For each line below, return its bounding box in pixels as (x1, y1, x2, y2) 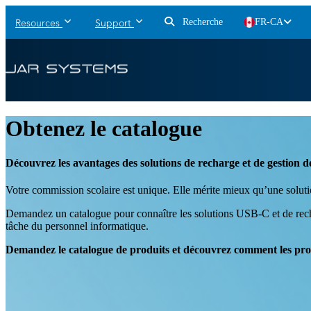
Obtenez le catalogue (6, 116, 202, 142)
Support (95, 19, 131, 28)
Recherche (180, 17, 223, 27)
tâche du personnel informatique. (6, 220, 149, 233)
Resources (15, 19, 60, 28)
